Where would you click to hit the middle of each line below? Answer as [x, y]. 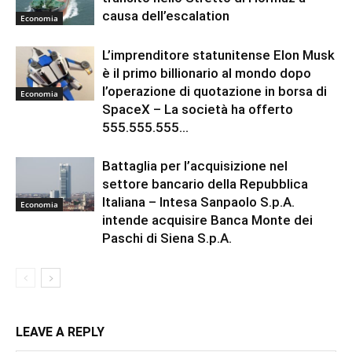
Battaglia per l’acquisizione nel [195, 165]
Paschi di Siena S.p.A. [167, 238]
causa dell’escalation [166, 15]
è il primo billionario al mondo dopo [207, 73]
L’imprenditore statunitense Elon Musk [218, 55]
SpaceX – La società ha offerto [198, 109]
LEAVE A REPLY [60, 332]
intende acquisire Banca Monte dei [207, 220]
